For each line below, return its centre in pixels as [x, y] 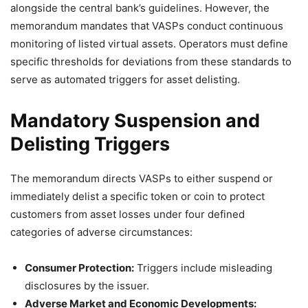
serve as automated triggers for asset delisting [124, 80]
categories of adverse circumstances [100, 232]
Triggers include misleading [203, 268]
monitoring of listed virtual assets [92, 44]
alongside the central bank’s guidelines [105, 8]
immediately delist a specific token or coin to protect [137, 197]
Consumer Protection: [79, 268]
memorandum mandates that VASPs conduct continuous [147, 26]
